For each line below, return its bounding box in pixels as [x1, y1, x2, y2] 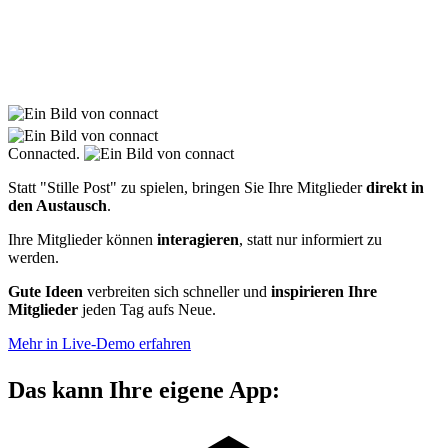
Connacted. [8, 145, 84, 163]
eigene [159, 377, 224, 404]
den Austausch [8, 197, 107, 215]
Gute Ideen [8, 283, 87, 301]
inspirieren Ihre [271, 283, 377, 301]
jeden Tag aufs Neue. [78, 301, 216, 319]
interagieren [157, 231, 239, 249]
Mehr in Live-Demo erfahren [8, 335, 191, 353]
